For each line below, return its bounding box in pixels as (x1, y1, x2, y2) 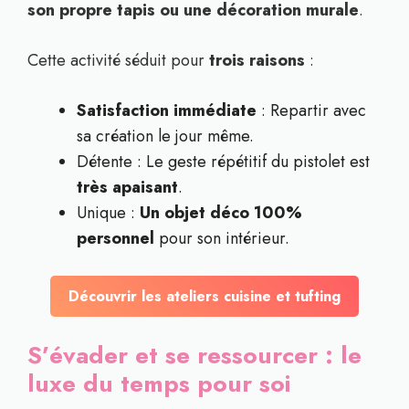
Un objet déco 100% (140, 201, 302, 225)
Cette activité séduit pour (27, 48, 209, 72)
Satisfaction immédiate (77, 99, 257, 122)
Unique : (77, 201, 140, 225)
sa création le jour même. (77, 124, 254, 148)
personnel (77, 226, 154, 250)
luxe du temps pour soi (27, 366, 290, 401)
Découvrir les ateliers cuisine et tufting (68, 286, 341, 307)
